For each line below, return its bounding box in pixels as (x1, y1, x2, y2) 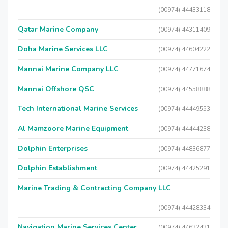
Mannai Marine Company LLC (18, 64, 119, 74)
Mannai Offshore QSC (18, 84, 94, 94)
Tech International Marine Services (18, 104, 138, 113)
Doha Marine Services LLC (18, 44, 108, 54)
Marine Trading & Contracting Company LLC (18, 183, 171, 193)
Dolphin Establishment (18, 163, 97, 173)
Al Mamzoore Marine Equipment (18, 124, 128, 133)
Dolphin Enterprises (18, 144, 88, 153)
